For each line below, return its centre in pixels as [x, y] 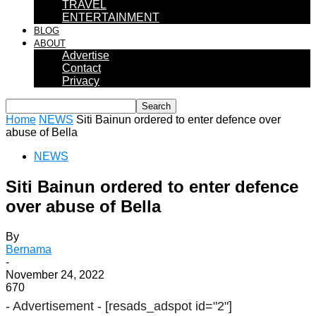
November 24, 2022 [55, 274]
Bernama [29, 249]
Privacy [81, 81]
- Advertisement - [55, 306]
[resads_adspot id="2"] [169, 306]
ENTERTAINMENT [111, 17]
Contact [81, 68]
